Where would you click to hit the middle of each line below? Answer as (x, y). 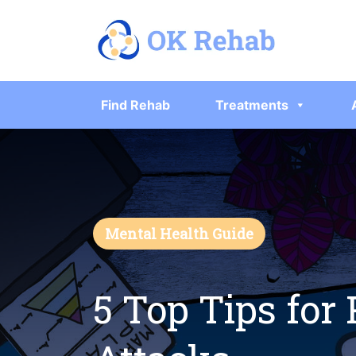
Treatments (252, 105)
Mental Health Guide (179, 234)
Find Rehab (135, 105)
